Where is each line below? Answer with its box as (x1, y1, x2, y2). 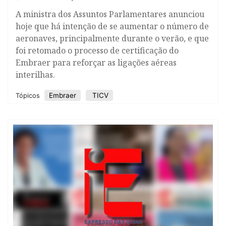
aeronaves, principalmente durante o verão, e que (16, 33, 209, 44)
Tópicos (16, 92, 42, 100)
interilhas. (16, 69, 55, 81)
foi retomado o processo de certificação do (16, 45, 179, 56)
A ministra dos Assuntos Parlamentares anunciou (16, 9, 204, 20)
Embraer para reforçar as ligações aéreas (16, 57, 177, 69)
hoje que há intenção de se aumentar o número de (16, 21, 209, 32)
